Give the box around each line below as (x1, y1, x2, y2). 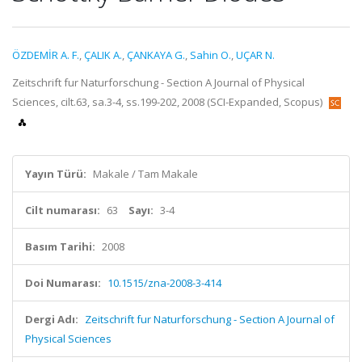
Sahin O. (190, 48, 231, 62)
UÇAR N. (236, 48, 275, 62)
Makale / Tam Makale (93, 166, 198, 181)
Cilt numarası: (25, 203, 100, 217)
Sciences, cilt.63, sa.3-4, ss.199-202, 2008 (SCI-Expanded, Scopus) (12, 95, 325, 109)
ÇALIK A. (84, 48, 122, 62)
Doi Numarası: (25, 276, 101, 290)
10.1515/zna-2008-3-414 (107, 276, 221, 290)
